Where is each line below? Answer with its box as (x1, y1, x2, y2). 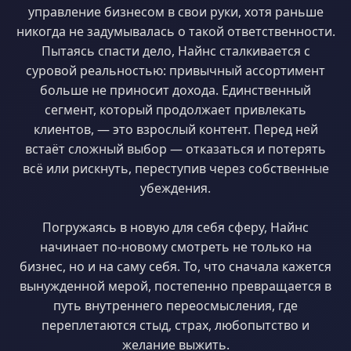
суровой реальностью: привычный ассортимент (26, 62, 325, 79)
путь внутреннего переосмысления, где (53, 297, 298, 314)
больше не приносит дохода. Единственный (40, 81, 311, 99)
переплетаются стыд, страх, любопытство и (42, 317, 309, 334)
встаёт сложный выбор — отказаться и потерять (25, 140, 326, 157)
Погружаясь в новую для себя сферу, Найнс (42, 219, 309, 236)
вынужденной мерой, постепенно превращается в (20, 277, 331, 295)
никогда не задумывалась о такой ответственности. (16, 23, 335, 40)
